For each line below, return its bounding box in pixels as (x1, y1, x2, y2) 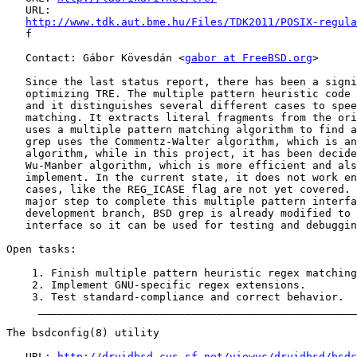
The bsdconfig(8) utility (6, 327, 159, 339)
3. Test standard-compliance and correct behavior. (6, 291, 344, 304)
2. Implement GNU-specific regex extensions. (6, 279, 306, 292)
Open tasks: (6, 243, 76, 256)
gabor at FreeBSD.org (185, 52, 312, 65)
